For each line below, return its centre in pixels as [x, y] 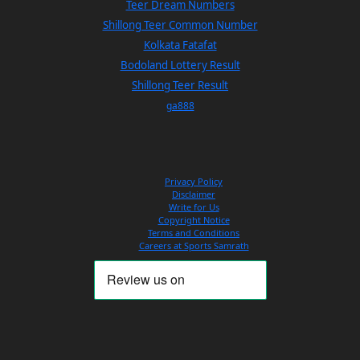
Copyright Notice [194, 220]
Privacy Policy [194, 182]
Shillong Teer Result [180, 86]
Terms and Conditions [194, 233]
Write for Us [194, 207]
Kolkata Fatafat [180, 45]
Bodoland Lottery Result [180, 65]
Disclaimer [194, 194]
